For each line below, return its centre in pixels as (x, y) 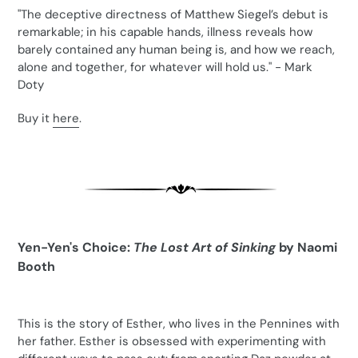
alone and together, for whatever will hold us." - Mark (165, 68)
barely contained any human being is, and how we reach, (176, 50)
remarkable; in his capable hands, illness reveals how (165, 32)
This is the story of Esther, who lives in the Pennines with (179, 324)
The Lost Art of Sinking (206, 248)
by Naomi (308, 248)
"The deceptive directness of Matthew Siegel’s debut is (173, 15)
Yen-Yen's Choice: (76, 248)
